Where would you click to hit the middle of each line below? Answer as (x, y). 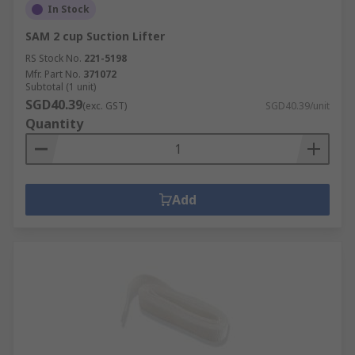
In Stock (69, 9)
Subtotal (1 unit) (61, 87)
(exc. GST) (105, 106)
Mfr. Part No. (53, 74)
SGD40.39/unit (298, 106)
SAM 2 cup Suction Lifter (95, 36)
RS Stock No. (53, 58)
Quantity (54, 124)
